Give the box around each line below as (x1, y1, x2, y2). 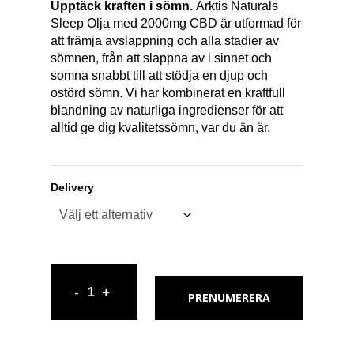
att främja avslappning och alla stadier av (51, 33, 279, 47)
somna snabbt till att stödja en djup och (51, 68, 268, 82)
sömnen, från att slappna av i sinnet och (51, 51, 272, 65)
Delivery (51, 181, 94, 194)
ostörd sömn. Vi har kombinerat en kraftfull (51, 85, 285, 100)
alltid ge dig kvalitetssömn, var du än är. (51, 120, 270, 134)
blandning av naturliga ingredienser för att (51, 103, 283, 117)
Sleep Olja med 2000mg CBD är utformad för (51, 16, 301, 30)
